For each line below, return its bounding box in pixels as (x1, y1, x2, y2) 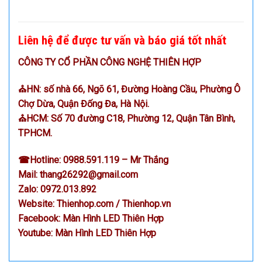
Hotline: (30, 154, 63, 166)
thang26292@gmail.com (40, 168, 138, 180)
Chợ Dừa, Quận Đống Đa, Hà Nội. (18, 98, 149, 109)
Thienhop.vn (122, 198, 171, 209)
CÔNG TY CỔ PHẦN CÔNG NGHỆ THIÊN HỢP (18, 56, 201, 68)
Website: (18, 198, 57, 209)
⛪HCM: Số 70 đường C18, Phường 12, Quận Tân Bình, (18, 112, 235, 124)
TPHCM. (18, 127, 52, 139)
